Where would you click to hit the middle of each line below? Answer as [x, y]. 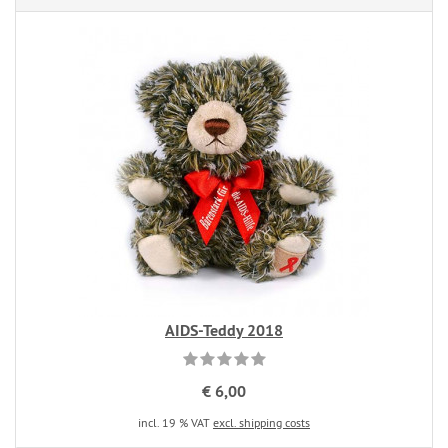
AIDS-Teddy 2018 [224, 330]
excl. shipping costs [261, 422]
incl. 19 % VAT [175, 422]
